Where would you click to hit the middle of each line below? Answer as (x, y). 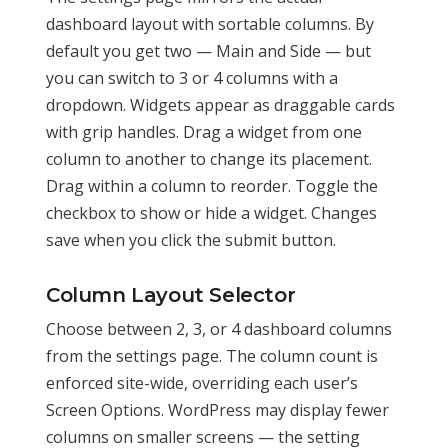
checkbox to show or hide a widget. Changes (211, 212)
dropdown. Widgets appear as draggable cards (220, 104)
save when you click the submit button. (191, 239)
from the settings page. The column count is (212, 355)
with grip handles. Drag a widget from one (204, 131)
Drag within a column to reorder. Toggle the (212, 185)
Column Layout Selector (171, 294)
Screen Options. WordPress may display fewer (217, 409)
